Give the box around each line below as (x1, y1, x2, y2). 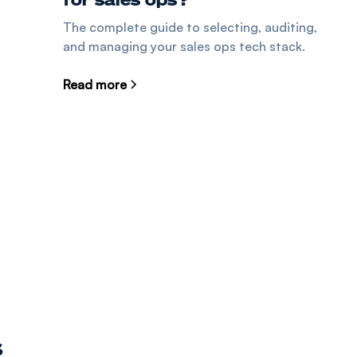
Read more (62, 76, 127, 93)
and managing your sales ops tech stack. (62, 38, 305, 55)
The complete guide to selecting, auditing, (62, 19, 317, 36)
